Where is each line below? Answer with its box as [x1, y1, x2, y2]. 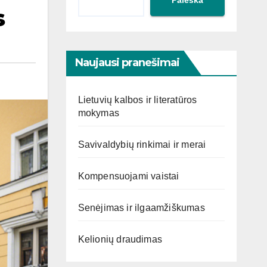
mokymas [77, 108, 119, 118]
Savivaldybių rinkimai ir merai [77, 139, 206, 150]
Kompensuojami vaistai [77, 171, 179, 181]
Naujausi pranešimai [74, 56, 180, 69]
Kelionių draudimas [77, 234, 163, 244]
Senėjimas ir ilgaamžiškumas [77, 203, 205, 213]
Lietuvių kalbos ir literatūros [77, 95, 197, 105]
